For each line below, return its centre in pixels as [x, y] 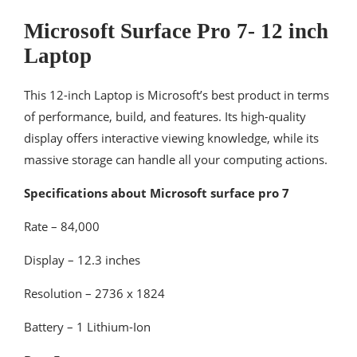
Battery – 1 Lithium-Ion [87, 327]
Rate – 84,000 [62, 227]
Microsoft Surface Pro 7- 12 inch [176, 31]
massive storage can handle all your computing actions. [176, 160]
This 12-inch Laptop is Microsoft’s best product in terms [177, 95]
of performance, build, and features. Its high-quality [165, 117]
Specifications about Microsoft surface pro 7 [157, 193]
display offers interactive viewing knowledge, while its [171, 138]
